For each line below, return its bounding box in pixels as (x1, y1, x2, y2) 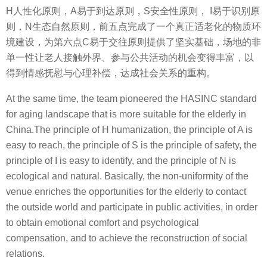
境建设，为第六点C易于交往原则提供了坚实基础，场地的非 (6, 37, 261, 48)
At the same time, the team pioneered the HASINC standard (6, 93, 257, 104)
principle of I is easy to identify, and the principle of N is (6, 155, 236, 166)
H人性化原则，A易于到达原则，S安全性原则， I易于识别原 (6, 6, 260, 17)
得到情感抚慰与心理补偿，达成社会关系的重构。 (6, 68, 216, 79)
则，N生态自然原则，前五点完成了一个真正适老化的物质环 (6, 21, 261, 32)
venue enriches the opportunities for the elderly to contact (6, 186, 246, 197)
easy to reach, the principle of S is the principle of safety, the (6, 139, 257, 150)
